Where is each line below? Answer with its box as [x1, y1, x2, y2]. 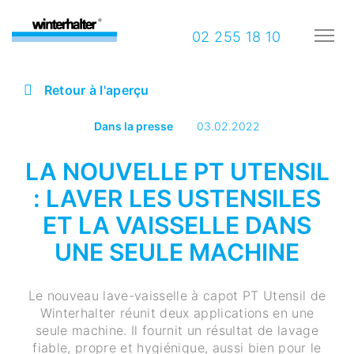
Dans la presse [94, 119, 173, 133]
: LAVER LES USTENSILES [33, 183, 321, 213]
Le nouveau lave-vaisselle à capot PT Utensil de [28, 287, 326, 303]
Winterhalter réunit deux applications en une [40, 304, 314, 321]
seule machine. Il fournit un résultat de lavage [36, 322, 318, 338]
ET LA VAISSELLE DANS [43, 210, 311, 239]
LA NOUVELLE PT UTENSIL [24, 156, 330, 186]
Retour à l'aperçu [40, 81, 149, 98]
